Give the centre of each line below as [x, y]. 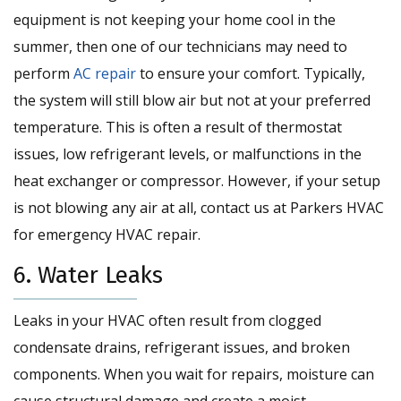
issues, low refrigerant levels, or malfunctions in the [188, 154]
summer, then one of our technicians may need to [180, 47]
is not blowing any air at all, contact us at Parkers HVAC [199, 208]
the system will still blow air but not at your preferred [192, 101]
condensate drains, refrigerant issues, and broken [182, 348]
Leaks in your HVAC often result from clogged [167, 321]
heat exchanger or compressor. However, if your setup [197, 181]
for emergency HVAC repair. [107, 235]
